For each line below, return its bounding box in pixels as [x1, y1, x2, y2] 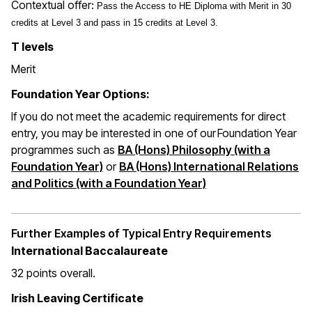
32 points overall [11, 266, 93, 281]
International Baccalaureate [11, 244, 168, 258]
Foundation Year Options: [11, 87, 150, 102]
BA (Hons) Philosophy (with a [118, 143, 270, 157]
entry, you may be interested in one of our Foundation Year [11, 126, 297, 141]
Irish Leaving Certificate [11, 291, 143, 306]
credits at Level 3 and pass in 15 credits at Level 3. [11, 17, 218, 29]
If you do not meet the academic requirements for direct [11, 109, 286, 124]
